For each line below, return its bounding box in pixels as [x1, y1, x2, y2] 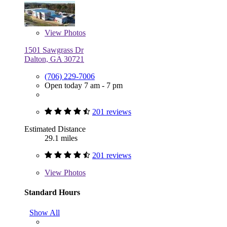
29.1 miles [45, 134, 78, 143]
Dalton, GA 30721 [24, 55, 84, 64]
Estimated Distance [24, 125, 86, 134]
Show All [29, 208, 60, 217]
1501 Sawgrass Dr [24, 46, 84, 55]
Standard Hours [24, 188, 80, 197]
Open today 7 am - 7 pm [45, 81, 123, 90]
